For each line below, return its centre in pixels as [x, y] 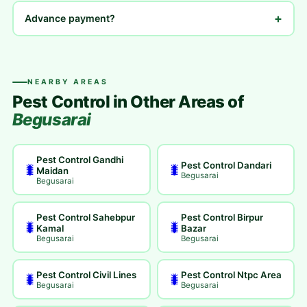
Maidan [53, 170]
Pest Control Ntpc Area [231, 274]
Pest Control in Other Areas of [128, 102]
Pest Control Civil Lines [87, 274]
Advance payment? [70, 18]
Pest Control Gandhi [80, 159]
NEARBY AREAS [67, 82]
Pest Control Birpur [222, 217]
